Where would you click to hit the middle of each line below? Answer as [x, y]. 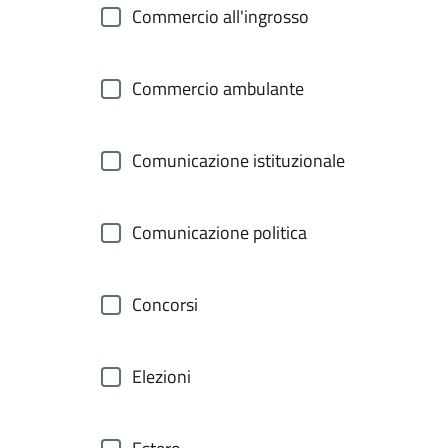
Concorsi [165, 304]
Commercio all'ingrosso [220, 16]
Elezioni [161, 376]
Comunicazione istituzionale [238, 160]
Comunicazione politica [219, 232]
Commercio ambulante [218, 88]
